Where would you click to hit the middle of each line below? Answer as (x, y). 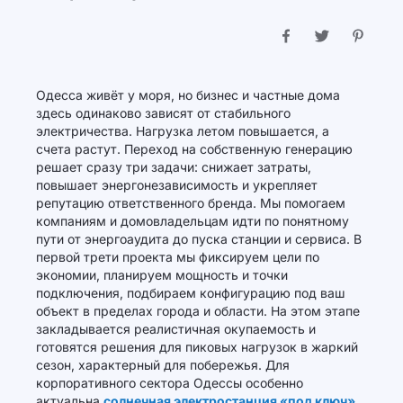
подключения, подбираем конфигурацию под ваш (191, 293)
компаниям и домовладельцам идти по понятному (193, 221)
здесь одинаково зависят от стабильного (163, 113)
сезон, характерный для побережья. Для (163, 365)
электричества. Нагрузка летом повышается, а (183, 131)
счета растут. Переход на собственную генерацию (194, 149)
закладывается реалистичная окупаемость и (176, 329)
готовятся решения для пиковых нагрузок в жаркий (197, 347)
